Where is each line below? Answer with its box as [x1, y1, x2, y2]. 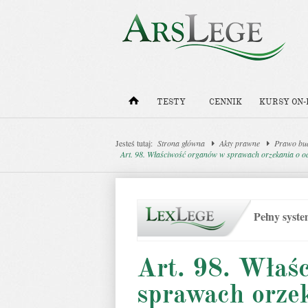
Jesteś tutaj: [115, 137, 153, 148]
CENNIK [209, 97, 242, 107]
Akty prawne [219, 137, 260, 148]
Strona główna [157, 137, 205, 148]
